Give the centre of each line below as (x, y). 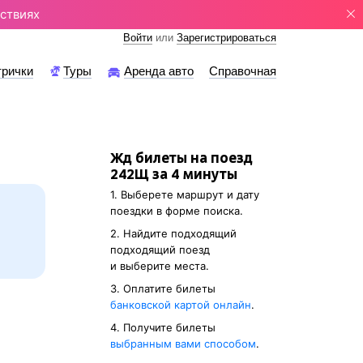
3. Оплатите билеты (163, 288)
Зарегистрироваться (226, 38)
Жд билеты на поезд (181, 158)
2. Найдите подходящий (173, 233)
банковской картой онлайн (181, 305)
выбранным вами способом (183, 344)
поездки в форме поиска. (177, 211)
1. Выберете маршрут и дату (185, 194)
